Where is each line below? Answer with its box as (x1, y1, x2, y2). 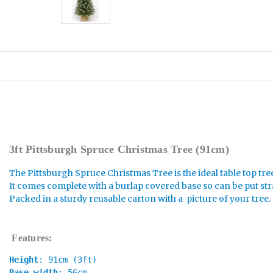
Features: (12, 232, 55, 243)
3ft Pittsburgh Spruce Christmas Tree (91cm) (9, 143, 229, 155)
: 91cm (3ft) (38, 254, 97, 264)
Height (9, 254, 38, 264)
